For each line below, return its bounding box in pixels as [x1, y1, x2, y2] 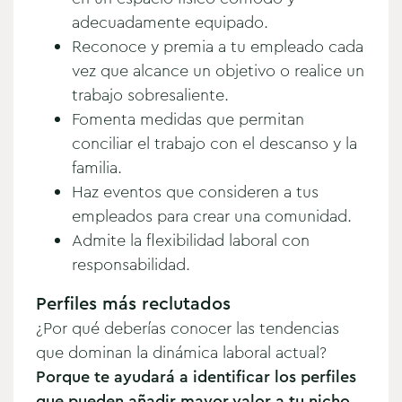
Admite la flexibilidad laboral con [72, 228, 310, 252]
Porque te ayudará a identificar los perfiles [36, 364, 356, 389]
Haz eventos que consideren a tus [72, 179, 319, 204]
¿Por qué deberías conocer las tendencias [36, 316, 339, 340]
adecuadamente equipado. [72, 10, 268, 34]
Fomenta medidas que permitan [72, 107, 304, 131]
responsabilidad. [72, 252, 190, 276]
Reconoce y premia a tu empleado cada [72, 34, 363, 58]
